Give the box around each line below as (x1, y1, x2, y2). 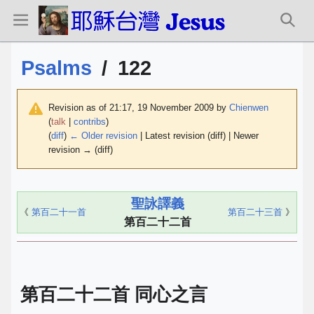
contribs (74, 116, 106, 128)
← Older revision (69, 130, 137, 142)
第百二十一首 (32, 207, 86, 218)
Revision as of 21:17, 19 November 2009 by (48, 102, 229, 114)
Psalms (20, 57, 92, 80)
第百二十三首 (228, 207, 282, 218)
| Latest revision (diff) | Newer (137, 130, 259, 142)
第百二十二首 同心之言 (20, 285, 208, 305)
